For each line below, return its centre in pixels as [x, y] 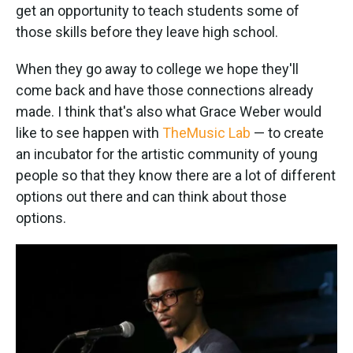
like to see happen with [89, 132]
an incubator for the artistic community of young [167, 154]
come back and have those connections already [165, 90]
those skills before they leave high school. [147, 32]
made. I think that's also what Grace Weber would [169, 111]
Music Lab [219, 132]
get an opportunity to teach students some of [158, 10]
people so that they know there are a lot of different [176, 175]
